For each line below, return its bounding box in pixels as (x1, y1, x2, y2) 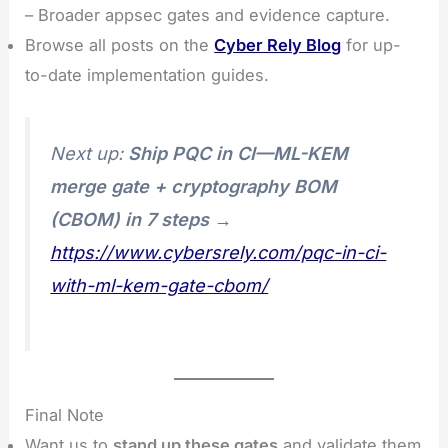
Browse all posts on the (25, 35, 215, 56)
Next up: (50, 143, 129, 165)
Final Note (25, 405, 105, 426)
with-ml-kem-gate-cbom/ (50, 275, 269, 297)
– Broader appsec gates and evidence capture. (25, 5, 391, 26)
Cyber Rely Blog (214, 35, 342, 56)
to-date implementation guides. (25, 65, 270, 86)
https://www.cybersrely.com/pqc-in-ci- (50, 242, 387, 264)
